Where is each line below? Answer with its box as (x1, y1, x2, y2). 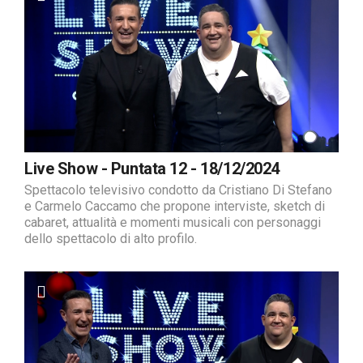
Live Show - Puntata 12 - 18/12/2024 (24, 158, 280, 178)
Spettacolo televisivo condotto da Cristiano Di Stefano (24, 181, 332, 198)
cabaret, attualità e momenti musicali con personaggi (24, 214, 321, 230)
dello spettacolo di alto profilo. (24, 230, 197, 246)
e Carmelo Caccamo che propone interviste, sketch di (24, 198, 325, 214)
